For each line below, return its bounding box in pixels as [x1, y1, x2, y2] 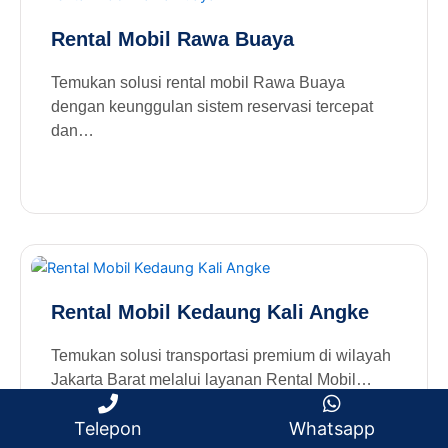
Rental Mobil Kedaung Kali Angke [51, 300, 369, 323]
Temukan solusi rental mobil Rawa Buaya [51, 73, 345, 91]
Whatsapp [288, 418, 375, 439]
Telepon [73, 418, 142, 439]
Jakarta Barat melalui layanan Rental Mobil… [51, 370, 372, 388]
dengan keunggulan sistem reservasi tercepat [51, 97, 373, 115]
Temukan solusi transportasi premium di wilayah [51, 346, 391, 364]
